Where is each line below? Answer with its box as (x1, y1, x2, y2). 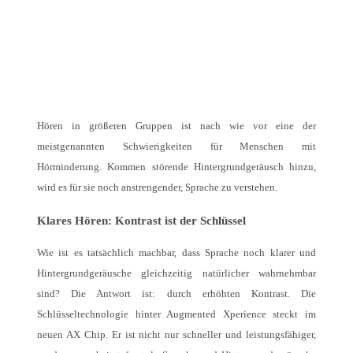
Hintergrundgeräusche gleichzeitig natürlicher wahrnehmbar (37, 266, 316, 279)
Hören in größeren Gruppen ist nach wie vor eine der (37, 120, 316, 132)
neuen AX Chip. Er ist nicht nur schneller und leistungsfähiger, (37, 328, 316, 340)
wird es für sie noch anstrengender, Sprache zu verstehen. (37, 181, 277, 194)
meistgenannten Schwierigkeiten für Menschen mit (37, 140, 316, 153)
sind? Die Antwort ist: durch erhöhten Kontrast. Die (37, 287, 316, 299)
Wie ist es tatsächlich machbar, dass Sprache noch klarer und (37, 246, 316, 258)
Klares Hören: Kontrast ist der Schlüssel (37, 213, 246, 227)
